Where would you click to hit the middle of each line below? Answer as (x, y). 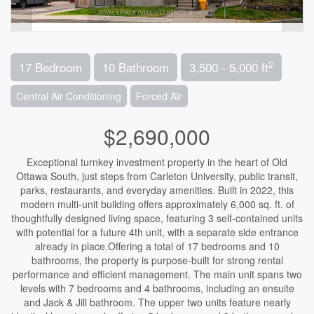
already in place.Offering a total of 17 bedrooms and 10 (157, 246)
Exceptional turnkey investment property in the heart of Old (157, 162)
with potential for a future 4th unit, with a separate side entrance (157, 232)
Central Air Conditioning (69, 96)
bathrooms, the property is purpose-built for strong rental (157, 260)
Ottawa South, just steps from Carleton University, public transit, (157, 176)
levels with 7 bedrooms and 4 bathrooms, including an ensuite (157, 288)
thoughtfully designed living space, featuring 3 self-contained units (157, 218)
